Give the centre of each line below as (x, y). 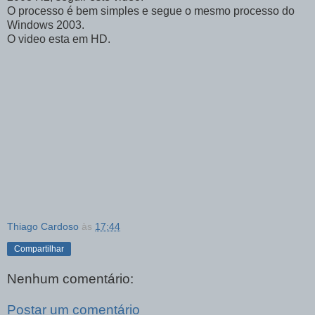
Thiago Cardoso (43, 227)
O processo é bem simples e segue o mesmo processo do (151, 11)
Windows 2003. (46, 25)
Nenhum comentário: (70, 278)
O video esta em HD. (59, 39)
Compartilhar (39, 249)
